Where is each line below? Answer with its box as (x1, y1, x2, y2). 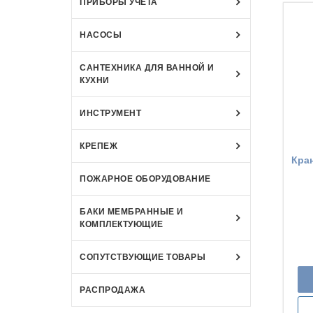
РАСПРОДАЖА (80, 284, 145, 296)
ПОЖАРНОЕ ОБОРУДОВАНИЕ (80, 173, 211, 184)
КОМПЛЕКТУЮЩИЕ (80, 218, 163, 230)
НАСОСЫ (80, 29, 122, 41)
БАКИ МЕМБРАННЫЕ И (80, 205, 184, 217)
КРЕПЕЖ (80, 140, 117, 152)
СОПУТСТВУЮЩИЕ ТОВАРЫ (80, 251, 205, 263)
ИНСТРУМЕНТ (80, 107, 141, 119)
